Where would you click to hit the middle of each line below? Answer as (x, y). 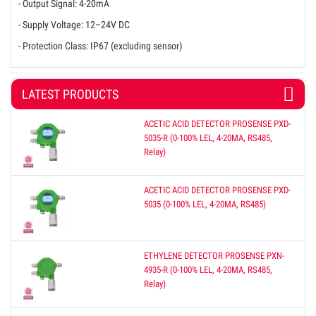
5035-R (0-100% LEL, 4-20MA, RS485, (208, 138)
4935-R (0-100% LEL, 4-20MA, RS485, (208, 270)
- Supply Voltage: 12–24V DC (74, 25)
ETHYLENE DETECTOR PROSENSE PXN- (214, 256)
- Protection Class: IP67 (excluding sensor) (100, 46)
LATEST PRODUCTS (70, 95)
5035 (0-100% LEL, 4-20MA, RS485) (205, 204)
